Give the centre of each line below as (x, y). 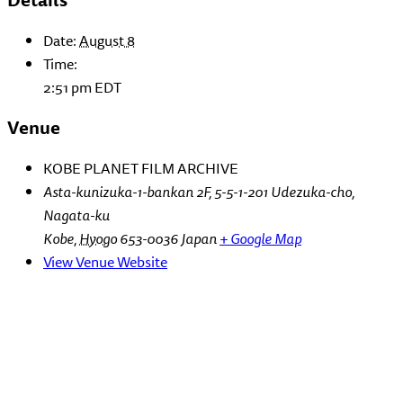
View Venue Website (105, 261)
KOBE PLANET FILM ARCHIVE (141, 168)
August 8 (107, 40)
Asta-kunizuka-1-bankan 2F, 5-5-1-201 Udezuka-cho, (199, 191)
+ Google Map (260, 238)
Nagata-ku (76, 215)
